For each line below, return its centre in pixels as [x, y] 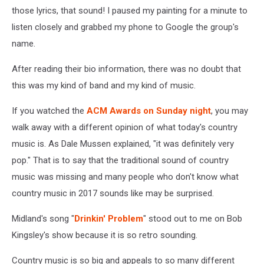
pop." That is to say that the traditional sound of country [120, 161]
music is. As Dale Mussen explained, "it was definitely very [123, 144]
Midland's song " [43, 219]
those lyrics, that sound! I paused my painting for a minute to [130, 11]
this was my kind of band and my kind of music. [104, 86]
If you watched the [49, 111]
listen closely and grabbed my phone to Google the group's [125, 27]
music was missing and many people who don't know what [125, 177]
